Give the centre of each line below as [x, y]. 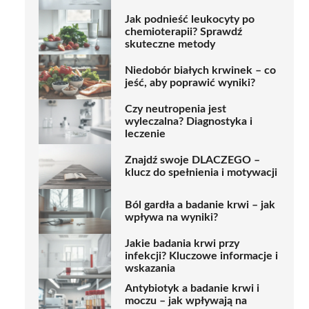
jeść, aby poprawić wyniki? [190, 83]
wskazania [150, 269]
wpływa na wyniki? [171, 218]
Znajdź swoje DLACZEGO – [192, 160]
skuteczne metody [170, 44]
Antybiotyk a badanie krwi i [192, 289]
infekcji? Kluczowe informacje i [201, 256]
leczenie [145, 134]
